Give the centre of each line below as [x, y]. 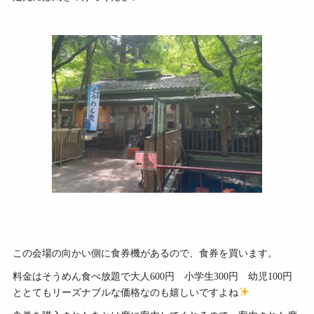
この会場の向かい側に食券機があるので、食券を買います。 [145, 254]
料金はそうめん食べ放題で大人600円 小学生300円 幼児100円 [152, 277]
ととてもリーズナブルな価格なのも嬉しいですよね [125, 293]
